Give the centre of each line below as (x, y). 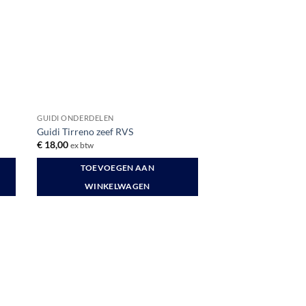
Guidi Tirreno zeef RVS (85, 131)
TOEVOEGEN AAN (117, 167)
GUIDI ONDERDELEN (75, 118)
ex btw (82, 145)
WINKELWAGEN (117, 186)
